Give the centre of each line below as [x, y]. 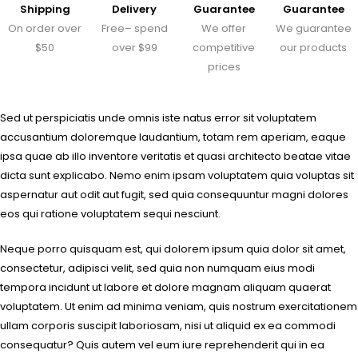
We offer [224, 28]
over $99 [134, 48]
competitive [224, 48]
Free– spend [134, 28]
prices [224, 67]
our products [313, 48]
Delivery [134, 9]
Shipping [45, 9]
